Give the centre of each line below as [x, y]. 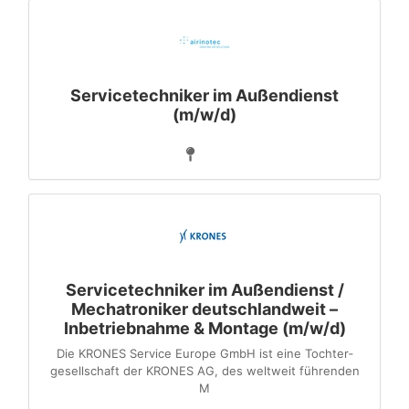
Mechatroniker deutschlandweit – [204, 309]
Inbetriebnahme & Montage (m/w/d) [204, 328]
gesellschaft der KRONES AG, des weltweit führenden [204, 371]
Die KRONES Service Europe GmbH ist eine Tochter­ [204, 353]
